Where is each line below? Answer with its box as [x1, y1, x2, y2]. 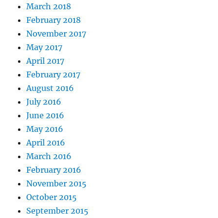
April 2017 [26, 56, 65, 66]
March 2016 [26, 151, 72, 162]
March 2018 [26, 1, 72, 12]
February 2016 [26, 165, 82, 175]
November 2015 [26, 179, 87, 189]
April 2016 [26, 138, 66, 148]
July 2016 [26, 97, 62, 107]
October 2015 [26, 192, 77, 202]
